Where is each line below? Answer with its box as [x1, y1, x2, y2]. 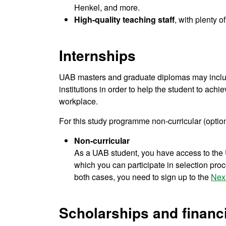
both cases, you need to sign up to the [74, 171, 211, 183]
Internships [59, 45, 136, 66]
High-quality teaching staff [74, 14, 175, 26]
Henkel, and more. [74, 2, 142, 14]
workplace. [59, 95, 98, 107]
